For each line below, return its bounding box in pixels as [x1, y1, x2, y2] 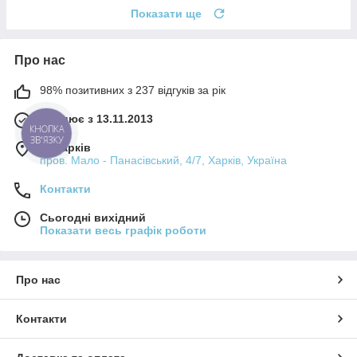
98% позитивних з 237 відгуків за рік [40, 84, 226, 97]
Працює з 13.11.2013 [40, 112, 153, 126]
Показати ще [131, 7, 202, 21]
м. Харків [40, 141, 91, 155]
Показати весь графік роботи [40, 224, 206, 237]
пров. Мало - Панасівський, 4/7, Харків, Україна [40, 154, 287, 167]
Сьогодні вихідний [40, 211, 146, 225]
